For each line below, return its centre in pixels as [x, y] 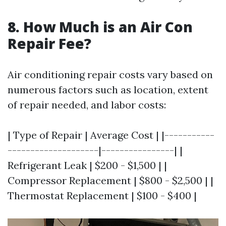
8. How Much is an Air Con [100, 27]
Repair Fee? [49, 43]
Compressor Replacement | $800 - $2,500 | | [110, 180]
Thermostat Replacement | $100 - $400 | [102, 195]
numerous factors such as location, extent [108, 90]
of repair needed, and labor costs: [87, 105]
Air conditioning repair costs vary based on [110, 74]
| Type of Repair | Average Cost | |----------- [111, 135]
